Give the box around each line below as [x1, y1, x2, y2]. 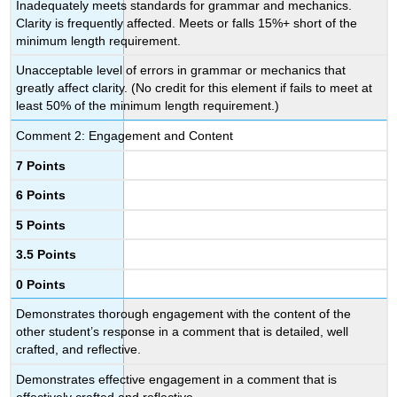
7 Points [16, 158, 66, 173]
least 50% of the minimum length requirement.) [16, 98, 280, 113]
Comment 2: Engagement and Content [16, 128, 234, 144]
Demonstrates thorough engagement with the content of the [16, 307, 352, 322]
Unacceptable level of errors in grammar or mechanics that [16, 63, 346, 78]
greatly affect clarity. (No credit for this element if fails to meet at [16, 81, 373, 96]
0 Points [16, 276, 66, 292]
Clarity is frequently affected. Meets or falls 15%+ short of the [16, 15, 358, 30]
